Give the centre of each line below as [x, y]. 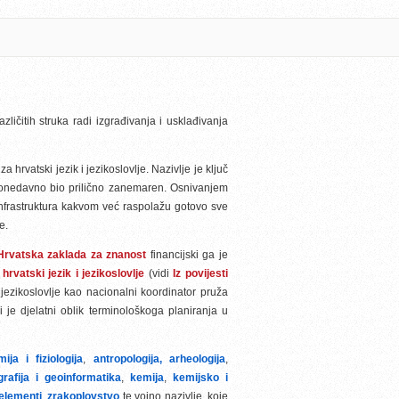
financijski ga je [187, 255]
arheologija [198, 359]
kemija [147, 378]
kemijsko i [201, 378]
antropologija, [131, 359]
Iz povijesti [201, 273]
